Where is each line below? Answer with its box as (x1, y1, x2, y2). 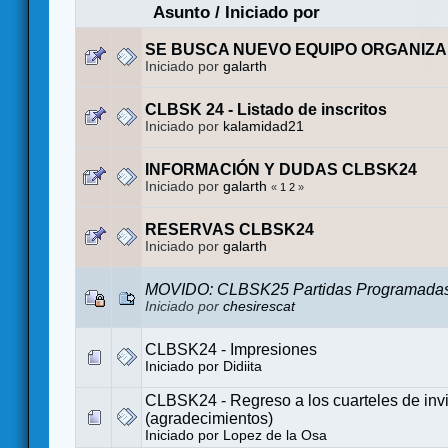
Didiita (223, 358, 262, 374)
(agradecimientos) (145, 409, 273, 427)
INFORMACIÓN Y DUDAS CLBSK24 (145, 160, 417, 178)
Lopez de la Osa (223, 427, 327, 443)
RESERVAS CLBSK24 (145, 220, 314, 238)
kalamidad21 (223, 118, 304, 134)
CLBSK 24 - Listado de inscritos (145, 100, 387, 118)
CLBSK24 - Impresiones (145, 340, 317, 358)
